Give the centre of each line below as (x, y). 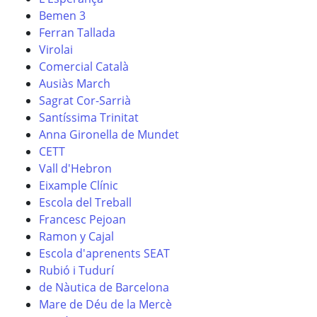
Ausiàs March (75, 83)
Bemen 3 (62, 16)
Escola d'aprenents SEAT (104, 253)
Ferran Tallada (77, 33)
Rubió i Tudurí (76, 270)
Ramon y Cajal (76, 236)
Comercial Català (84, 67)
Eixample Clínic (79, 185)
